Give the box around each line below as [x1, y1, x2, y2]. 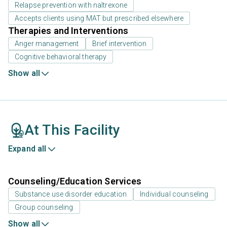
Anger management [15, 40, 79, 48]
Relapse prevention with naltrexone [15, 1, 128, 10]
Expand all [8, 144, 47, 154]
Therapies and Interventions [8, 25, 129, 36]
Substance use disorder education [15, 190, 127, 199]
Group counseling [15, 203, 73, 212]
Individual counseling [140, 190, 209, 199]
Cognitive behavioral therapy [15, 53, 107, 61]
